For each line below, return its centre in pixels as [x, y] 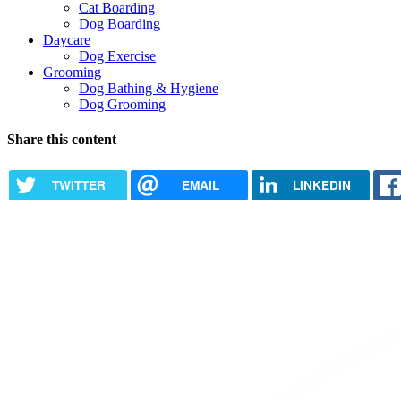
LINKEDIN [321, 185]
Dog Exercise [117, 55]
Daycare [67, 39]
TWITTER [78, 185]
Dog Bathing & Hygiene [149, 88]
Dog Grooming [122, 104]
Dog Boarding [119, 23]
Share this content [62, 139]
